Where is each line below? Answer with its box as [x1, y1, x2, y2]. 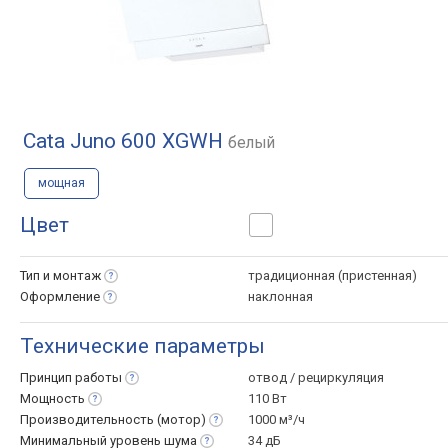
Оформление [20, 289, 100, 304]
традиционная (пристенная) [248, 268, 417, 283]
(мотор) [157, 412, 206, 427]
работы [75, 370, 122, 385]
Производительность [20, 412, 157, 427]
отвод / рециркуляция [248, 370, 384, 385]
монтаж [53, 268, 101, 283]
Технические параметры [20, 334, 265, 358]
